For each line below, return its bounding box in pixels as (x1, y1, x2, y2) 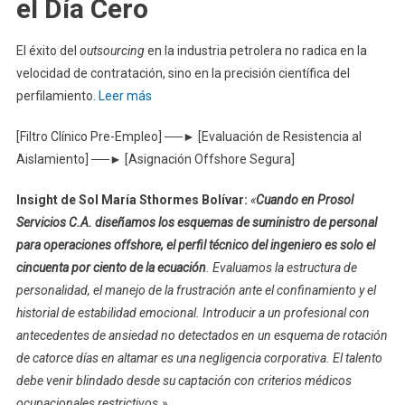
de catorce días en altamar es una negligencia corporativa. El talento (15, 351, 382, 366)
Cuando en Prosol (255, 193, 353, 208)
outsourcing (79, 43, 145, 59)
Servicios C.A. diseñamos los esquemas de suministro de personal (15, 215, 377, 231)
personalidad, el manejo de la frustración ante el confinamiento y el (15, 283, 376, 298)
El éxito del (15, 43, 80, 59)
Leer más (98, 89, 152, 104)
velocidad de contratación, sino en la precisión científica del (15, 66, 350, 81)
